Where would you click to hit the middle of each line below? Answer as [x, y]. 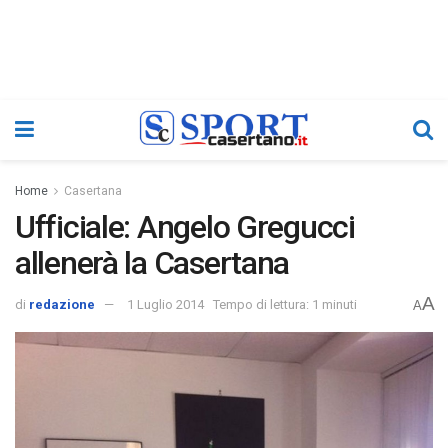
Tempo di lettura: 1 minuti [285, 305]
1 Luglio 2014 [165, 305]
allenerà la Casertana [152, 263]
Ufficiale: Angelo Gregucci [185, 227]
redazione [62, 305]
